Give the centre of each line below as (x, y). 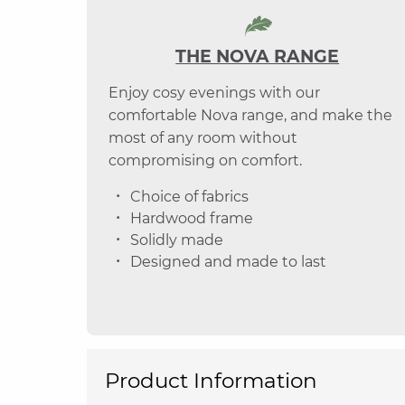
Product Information (211, 381)
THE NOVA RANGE (258, 57)
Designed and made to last (228, 262)
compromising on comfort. (205, 160)
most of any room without (203, 138)
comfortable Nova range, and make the (250, 115)
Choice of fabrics (189, 197)
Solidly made (177, 240)
